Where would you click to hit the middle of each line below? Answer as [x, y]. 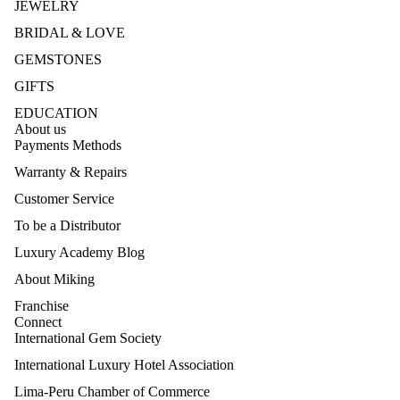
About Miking [54, 279]
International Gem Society [88, 338]
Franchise [42, 306]
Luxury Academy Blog [79, 253]
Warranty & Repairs [71, 172]
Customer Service [64, 199]
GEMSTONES [58, 60]
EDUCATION [56, 113]
